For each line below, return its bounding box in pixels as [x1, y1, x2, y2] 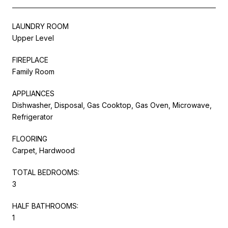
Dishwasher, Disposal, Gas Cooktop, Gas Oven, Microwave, [12, 100, 212, 109]
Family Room [12, 67, 54, 76]
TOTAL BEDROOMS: [12, 167, 79, 177]
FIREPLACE [12, 55, 48, 64]
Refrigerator [12, 112, 53, 121]
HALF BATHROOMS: [12, 201, 78, 210]
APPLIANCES [12, 89, 54, 98]
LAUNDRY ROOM [12, 21, 69, 31]
